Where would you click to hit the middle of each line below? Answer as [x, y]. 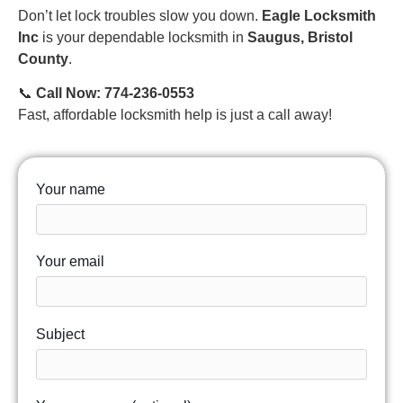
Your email [70, 262]
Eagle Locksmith [319, 15]
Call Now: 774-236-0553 [115, 94]
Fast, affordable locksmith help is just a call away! [175, 115]
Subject [60, 334]
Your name [71, 189]
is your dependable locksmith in [143, 37]
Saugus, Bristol [300, 37]
